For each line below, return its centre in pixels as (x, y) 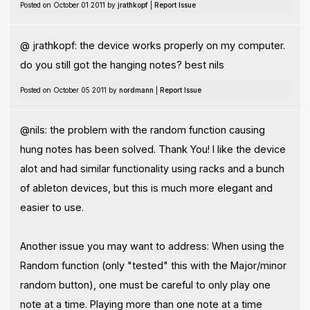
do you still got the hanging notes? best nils (122, 64)
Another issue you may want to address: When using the (152, 246)
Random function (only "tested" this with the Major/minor (153, 266)
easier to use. (52, 208)
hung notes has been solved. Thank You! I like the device (153, 149)
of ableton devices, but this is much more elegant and (146, 188)
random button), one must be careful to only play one (145, 285)
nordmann (136, 90)
